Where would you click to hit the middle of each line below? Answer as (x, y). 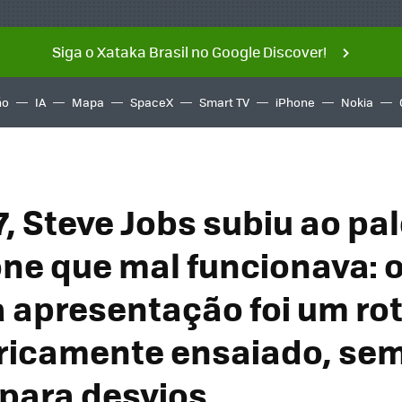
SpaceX (152, 102)
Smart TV (224, 102)
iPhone (295, 102)
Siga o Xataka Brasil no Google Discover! (189, 52)
